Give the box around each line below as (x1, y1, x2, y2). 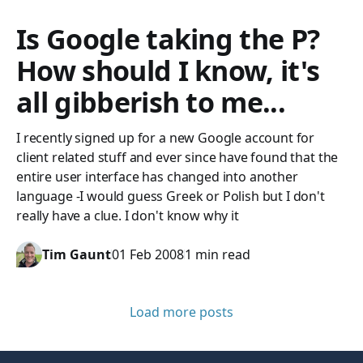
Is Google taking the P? (16, 20, 320, 58)
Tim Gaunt (42, 246, 111, 263)
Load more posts (130, 303, 233, 321)
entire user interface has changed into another (16, 168, 298, 186)
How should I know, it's (16, 52, 320, 89)
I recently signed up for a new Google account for (16, 129, 315, 147)
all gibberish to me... (16, 83, 286, 121)
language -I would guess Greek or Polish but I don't (16, 187, 325, 205)
